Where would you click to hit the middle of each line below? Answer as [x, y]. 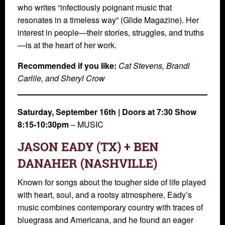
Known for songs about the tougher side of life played [112, 182]
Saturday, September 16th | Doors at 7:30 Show [107, 112]
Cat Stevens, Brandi [154, 66]
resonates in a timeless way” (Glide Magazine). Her [108, 20]
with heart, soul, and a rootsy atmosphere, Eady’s [105, 195]
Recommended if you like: [67, 66]
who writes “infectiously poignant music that [95, 8]
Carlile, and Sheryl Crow [61, 78]
